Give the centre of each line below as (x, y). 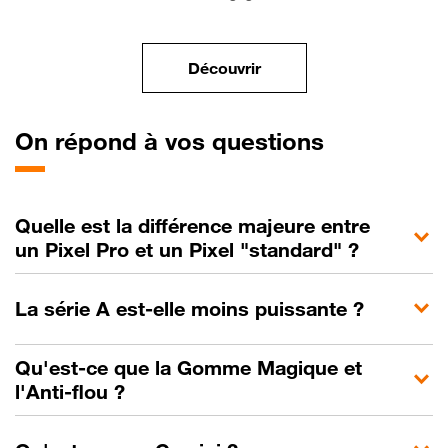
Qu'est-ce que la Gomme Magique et (188, 368)
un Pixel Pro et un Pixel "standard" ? (187, 250)
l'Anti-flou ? (70, 392)
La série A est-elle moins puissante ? (189, 309)
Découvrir (224, 68)
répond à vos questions (186, 142)
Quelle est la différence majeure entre (192, 226)
